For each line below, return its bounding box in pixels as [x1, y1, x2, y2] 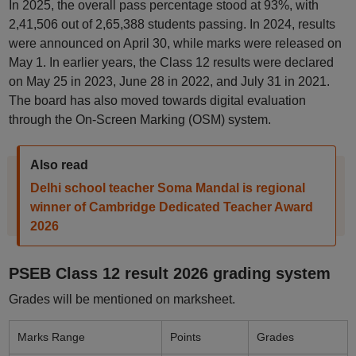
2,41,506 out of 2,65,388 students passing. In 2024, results [8, 17, 335, 31]
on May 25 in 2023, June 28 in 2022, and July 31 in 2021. [8, 75, 330, 88]
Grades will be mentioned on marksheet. [8, 292, 235, 306]
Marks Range [17, 331, 85, 343]
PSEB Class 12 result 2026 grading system [8, 265, 331, 282]
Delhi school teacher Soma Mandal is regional [29, 181, 305, 195]
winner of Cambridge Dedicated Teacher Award [29, 200, 313, 214]
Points [169, 331, 201, 343]
